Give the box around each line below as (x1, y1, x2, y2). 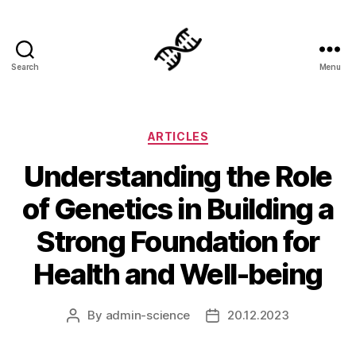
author (72, 325, 110, 341)
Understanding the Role (24, 158, 332, 194)
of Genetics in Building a (22, 191, 334, 226)
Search (11, 62, 39, 72)
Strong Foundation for (37, 223, 319, 259)
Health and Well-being (33, 256, 323, 292)
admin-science (105, 307, 191, 323)
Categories (177, 125, 248, 141)
